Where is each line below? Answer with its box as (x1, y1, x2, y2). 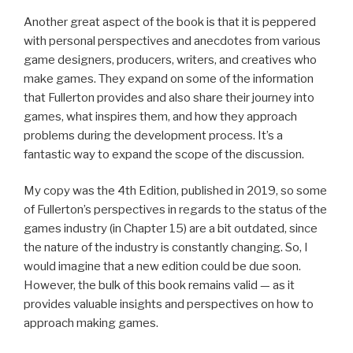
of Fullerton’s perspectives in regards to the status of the (24, 203, 327, 217)
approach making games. (24, 316, 158, 331)
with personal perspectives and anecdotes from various (24, 33, 321, 48)
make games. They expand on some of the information (24, 71, 314, 86)
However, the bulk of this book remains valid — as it (24, 278, 295, 293)
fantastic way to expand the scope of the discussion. (24, 147, 304, 162)
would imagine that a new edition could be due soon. (24, 259, 301, 274)
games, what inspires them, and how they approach (24, 109, 297, 124)
